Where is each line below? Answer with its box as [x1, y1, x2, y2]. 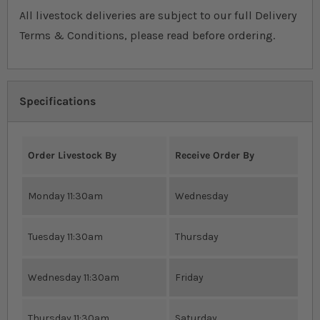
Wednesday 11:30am [28, 271, 119, 284]
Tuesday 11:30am [28, 231, 103, 244]
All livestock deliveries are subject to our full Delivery [19, 9, 296, 23]
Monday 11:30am [28, 190, 103, 203]
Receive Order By [175, 149, 254, 162]
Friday [175, 271, 204, 284]
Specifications [19, 94, 96, 109]
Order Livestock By [28, 149, 116, 162]
